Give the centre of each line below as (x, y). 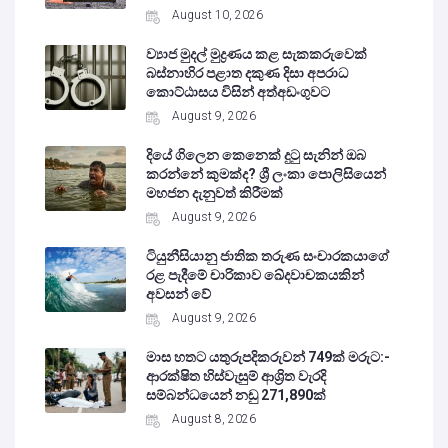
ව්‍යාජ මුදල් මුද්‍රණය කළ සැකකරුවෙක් (257, 54)
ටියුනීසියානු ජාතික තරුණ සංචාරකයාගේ (268, 256)
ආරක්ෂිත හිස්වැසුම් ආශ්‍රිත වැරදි (236, 376)
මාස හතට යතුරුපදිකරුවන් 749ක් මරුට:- (268, 357)
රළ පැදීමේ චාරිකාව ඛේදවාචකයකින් (255, 275)
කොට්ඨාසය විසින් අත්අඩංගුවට (238, 92)
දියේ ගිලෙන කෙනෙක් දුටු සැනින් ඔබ (256, 155)
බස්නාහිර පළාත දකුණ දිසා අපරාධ (247, 73)
